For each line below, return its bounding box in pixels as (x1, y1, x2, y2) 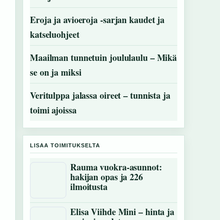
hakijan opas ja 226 (70, 170, 143, 183)
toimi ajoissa (30, 104, 77, 116)
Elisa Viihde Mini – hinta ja (70, 205, 174, 218)
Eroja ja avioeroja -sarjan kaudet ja (30, 13, 165, 26)
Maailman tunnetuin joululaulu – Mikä (30, 51, 177, 64)
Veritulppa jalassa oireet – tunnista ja (30, 89, 170, 102)
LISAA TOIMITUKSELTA (30, 142, 100, 148)
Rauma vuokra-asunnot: (70, 161, 162, 173)
